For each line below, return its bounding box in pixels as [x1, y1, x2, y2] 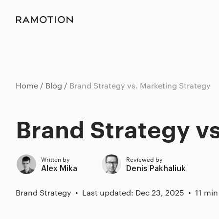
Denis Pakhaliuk [126, 165, 186, 173]
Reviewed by [126, 154, 162, 163]
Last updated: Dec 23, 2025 [82, 187, 184, 197]
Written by [41, 154, 69, 163]
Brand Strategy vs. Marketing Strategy [69, 80, 211, 90]
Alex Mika [41, 165, 77, 173]
